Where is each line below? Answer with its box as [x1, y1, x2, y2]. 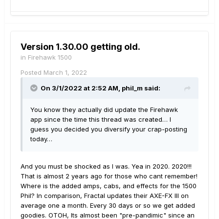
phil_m [122, 84, 143, 92]
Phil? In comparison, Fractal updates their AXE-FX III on [21, 192, 189, 199]
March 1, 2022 [44, 68, 87, 76]
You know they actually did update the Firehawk [30, 106, 178, 113]
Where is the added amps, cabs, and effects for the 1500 [21, 182, 197, 190]
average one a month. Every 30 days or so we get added [21, 201, 195, 209]
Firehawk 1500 [28, 53, 72, 61]
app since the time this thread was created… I [30, 115, 171, 123]
